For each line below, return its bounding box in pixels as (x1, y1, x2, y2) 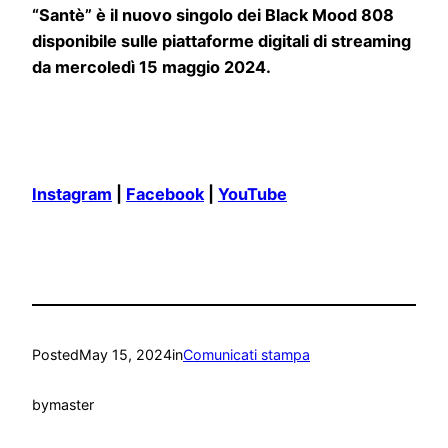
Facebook (126, 184, 204, 205)
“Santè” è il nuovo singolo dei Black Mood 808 (32, 5, 394, 26)
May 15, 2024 (79, 345, 172, 363)
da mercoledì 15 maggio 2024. (32, 57, 271, 78)
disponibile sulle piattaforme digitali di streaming (32, 31, 411, 52)
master (49, 396, 94, 414)
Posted (32, 345, 79, 363)
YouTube (218, 184, 287, 205)
